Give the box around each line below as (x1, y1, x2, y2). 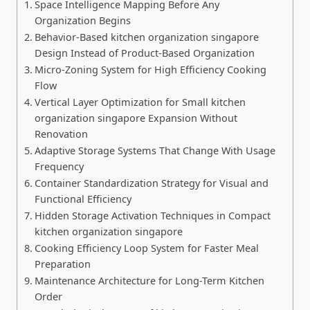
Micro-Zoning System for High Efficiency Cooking (34, 63, 266, 77)
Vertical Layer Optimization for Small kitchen (34, 95, 246, 109)
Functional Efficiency (34, 192, 131, 206)
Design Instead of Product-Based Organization (34, 46, 255, 60)
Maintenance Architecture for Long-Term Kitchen (34, 274, 264, 288)
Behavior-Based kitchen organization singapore (34, 30, 259, 44)
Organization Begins (34, 14, 131, 28)
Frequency (34, 160, 84, 174)
